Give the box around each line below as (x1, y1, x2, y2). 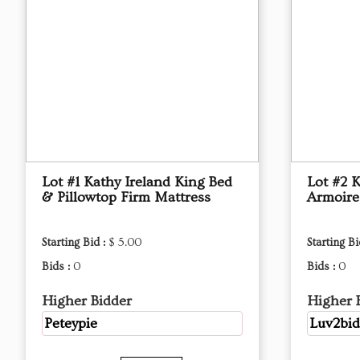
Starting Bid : (42, 236, 108, 249)
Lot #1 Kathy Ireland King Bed (42, 174, 232, 190)
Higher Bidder (42, 292, 132, 309)
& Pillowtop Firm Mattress (42, 189, 211, 206)
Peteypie (44, 315, 97, 332)
